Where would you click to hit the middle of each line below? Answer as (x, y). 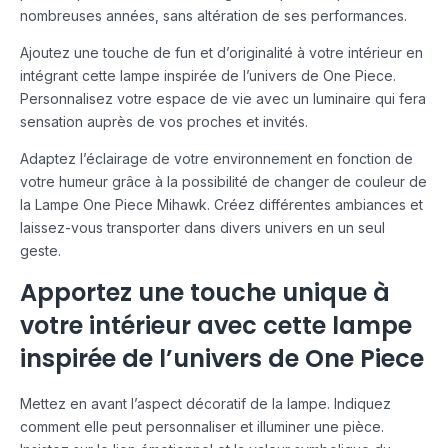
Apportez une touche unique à (205, 293)
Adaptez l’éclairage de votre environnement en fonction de (216, 159)
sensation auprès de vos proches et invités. (164, 122)
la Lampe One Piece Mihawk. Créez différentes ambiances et (221, 205)
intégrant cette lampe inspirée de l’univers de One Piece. (208, 76)
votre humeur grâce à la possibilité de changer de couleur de (223, 182)
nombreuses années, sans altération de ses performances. (213, 16)
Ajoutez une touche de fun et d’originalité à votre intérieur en (221, 53)
